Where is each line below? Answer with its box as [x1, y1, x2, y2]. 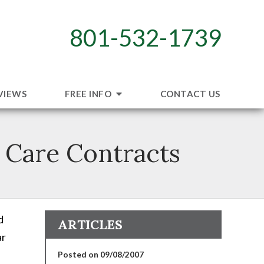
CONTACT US [160, 88, 220, 99]
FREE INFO [64, 88, 114, 99]
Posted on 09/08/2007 [58, 249, 144, 259]
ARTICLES [58, 216, 123, 233]
